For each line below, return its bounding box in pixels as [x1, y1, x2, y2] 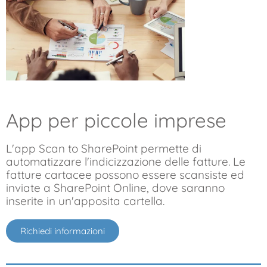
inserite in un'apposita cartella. [6, 193, 164, 208]
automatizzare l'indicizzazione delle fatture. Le [6, 154, 246, 169]
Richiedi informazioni [20, 225, 105, 237]
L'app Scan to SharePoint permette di [6, 141, 201, 156]
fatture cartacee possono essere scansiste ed [6, 167, 244, 182]
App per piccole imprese [6, 107, 226, 132]
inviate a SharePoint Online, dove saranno [6, 180, 225, 195]
